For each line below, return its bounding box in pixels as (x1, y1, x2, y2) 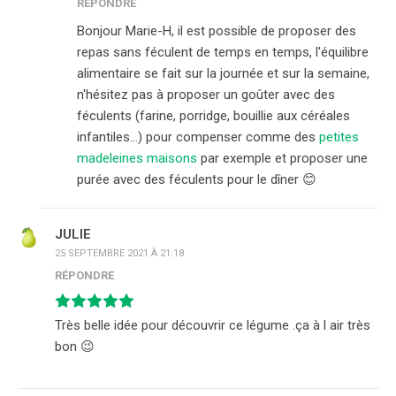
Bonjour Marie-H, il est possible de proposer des (77, 23, 356, 40)
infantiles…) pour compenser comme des (77, 129, 319, 146)
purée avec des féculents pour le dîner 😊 (77, 171, 316, 188)
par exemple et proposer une (201, 150, 368, 167)
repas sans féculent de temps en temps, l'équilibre (77, 44, 369, 61)
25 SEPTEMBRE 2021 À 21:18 (55, 247, 184, 260)
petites (319, 129, 359, 146)
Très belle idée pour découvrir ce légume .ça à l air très (55, 317, 370, 334)
